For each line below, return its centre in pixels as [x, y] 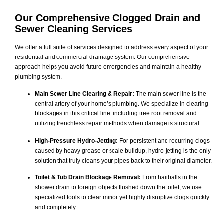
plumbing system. [38, 77]
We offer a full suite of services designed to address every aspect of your [111, 47]
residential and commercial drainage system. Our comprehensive [102, 57]
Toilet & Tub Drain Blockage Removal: [88, 178]
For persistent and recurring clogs [164, 140]
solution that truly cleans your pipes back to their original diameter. [123, 160]
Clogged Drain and [156, 18]
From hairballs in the [169, 178]
